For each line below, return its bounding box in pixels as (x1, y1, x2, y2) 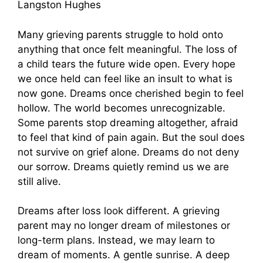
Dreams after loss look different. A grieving (18, 205, 220, 217)
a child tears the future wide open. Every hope (18, 58, 235, 70)
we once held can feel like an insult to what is (18, 72, 232, 85)
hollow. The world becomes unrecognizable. (18, 102, 225, 114)
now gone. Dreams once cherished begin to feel (18, 87, 244, 99)
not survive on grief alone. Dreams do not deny (18, 146, 239, 158)
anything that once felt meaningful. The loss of (18, 43, 237, 55)
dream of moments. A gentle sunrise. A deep (18, 249, 230, 261)
